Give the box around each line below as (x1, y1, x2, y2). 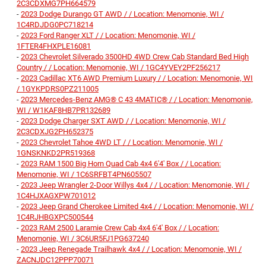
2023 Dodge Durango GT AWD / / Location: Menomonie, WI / (21, 9, 224, 19)
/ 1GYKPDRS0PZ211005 (17, 84, 99, 94)
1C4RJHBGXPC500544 (17, 213, 93, 222)
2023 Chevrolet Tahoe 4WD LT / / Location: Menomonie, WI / (21, 138, 223, 147)
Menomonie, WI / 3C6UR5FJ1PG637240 (17, 234, 149, 243)
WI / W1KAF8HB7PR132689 (17, 106, 110, 115)
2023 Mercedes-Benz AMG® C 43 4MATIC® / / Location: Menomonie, (21, 95, 253, 104)
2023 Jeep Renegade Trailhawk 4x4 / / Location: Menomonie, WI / (21, 245, 242, 254)
